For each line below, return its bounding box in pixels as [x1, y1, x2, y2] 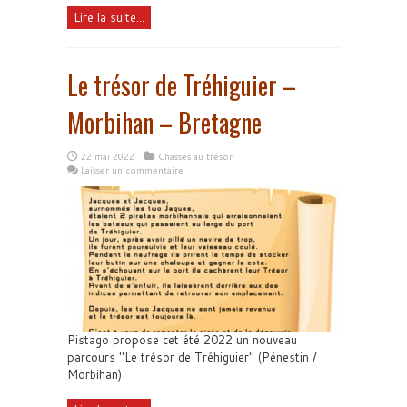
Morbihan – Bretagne [67, 104, 262, 141]
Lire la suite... [74, 9, 144, 25]
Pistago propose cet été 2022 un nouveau [67, 332, 297, 348]
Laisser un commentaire [81, 164, 184, 176]
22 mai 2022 [81, 150, 134, 163]
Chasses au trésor [158, 150, 233, 163]
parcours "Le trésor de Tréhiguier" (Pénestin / [67, 349, 317, 365]
